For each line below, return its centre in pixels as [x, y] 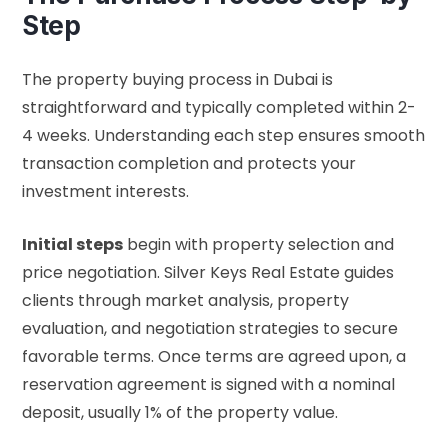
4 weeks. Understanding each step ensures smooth [223, 136]
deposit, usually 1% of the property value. [180, 413]
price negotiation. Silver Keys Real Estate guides [208, 273]
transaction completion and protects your [189, 164]
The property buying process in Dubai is [177, 80]
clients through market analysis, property [185, 301]
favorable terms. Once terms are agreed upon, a [214, 357]
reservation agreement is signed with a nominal [208, 385]
